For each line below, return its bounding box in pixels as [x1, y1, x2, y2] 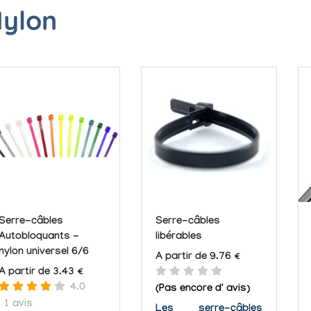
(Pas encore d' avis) [155, 283, 250, 296]
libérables [155, 230, 202, 244]
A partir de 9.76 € [155, 251, 240, 264]
